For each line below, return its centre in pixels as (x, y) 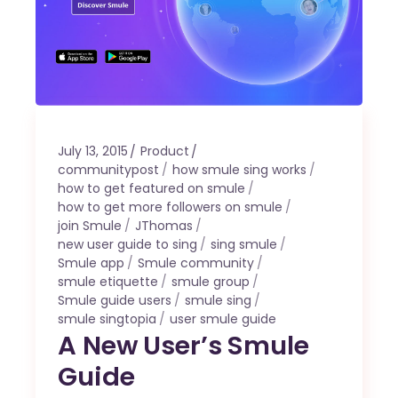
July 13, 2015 (93, 151)
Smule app (92, 263)
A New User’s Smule (183, 346)
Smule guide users (115, 301)
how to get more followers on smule (171, 207)
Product (165, 151)
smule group (211, 282)
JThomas (164, 226)
